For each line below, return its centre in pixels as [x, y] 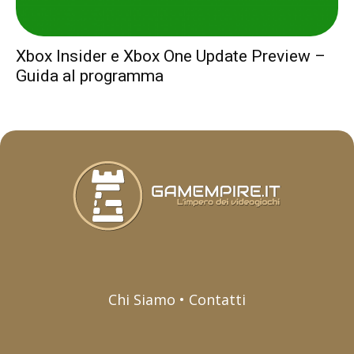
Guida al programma [90, 76]
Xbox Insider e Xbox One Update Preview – [171, 56]
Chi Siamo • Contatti [177, 300]
